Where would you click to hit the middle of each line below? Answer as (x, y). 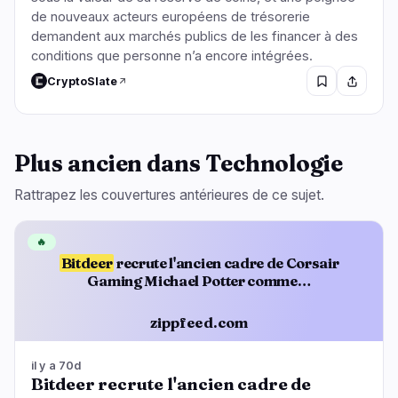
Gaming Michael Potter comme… (199, 281)
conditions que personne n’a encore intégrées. (172, 56)
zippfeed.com (199, 322)
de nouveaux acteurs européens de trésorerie (171, 17)
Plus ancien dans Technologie (179, 164)
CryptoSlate (82, 81)
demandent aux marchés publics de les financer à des (195, 37)
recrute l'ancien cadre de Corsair (227, 263)
